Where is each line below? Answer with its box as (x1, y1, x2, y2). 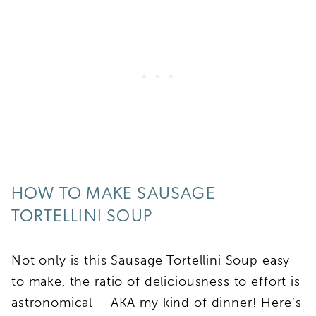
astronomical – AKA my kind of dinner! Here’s (11, 294, 302, 310)
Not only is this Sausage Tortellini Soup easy (11, 252, 291, 268)
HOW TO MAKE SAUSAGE (11, 186, 216, 203)
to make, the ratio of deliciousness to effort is (11, 273, 300, 289)
